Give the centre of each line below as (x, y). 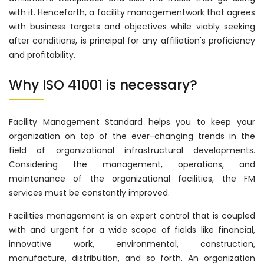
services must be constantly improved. (89, 193)
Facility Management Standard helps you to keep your (132, 122)
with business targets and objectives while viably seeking (132, 27)
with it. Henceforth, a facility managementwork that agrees (132, 13)
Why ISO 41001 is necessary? (103, 85)
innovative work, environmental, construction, (132, 244)
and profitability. (42, 55)
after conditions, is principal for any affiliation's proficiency (132, 41)
